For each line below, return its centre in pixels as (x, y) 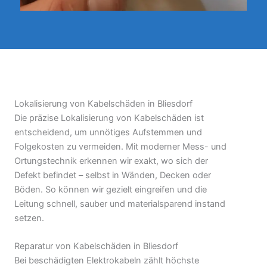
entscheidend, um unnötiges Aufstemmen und (108, 133)
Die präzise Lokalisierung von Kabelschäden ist (109, 118)
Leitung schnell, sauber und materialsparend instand (120, 204)
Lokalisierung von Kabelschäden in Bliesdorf (103, 104)
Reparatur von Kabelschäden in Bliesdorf (96, 246)
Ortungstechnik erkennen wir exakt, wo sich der (111, 161)
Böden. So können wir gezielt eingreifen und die (111, 190)
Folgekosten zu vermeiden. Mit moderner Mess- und (120, 147)
